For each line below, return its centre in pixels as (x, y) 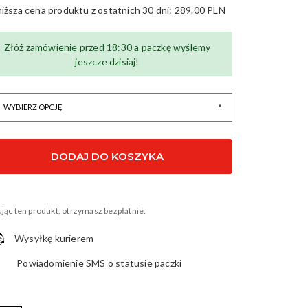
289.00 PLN (200, 10)
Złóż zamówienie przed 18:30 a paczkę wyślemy (107, 47)
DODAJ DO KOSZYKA (107, 156)
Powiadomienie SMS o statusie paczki (98, 263)
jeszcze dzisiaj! (107, 61)
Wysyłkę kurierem (54, 238)
